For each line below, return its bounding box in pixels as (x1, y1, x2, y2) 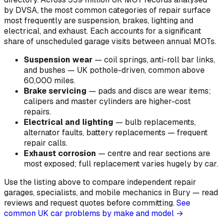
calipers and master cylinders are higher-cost (24, 96, 191, 107)
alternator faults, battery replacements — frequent (24, 127, 208, 138)
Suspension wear (24, 54, 93, 65)
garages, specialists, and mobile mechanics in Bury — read (4, 187, 218, 198)
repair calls (24, 137, 66, 148)
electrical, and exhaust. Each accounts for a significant (4, 25, 201, 36)
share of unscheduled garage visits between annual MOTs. (4, 36, 216, 47)
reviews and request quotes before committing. (4, 197, 174, 208)
